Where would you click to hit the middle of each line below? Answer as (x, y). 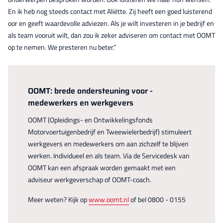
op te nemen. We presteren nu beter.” (62, 47)
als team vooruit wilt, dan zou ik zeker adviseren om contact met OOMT (111, 35)
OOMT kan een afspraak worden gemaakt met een (102, 167)
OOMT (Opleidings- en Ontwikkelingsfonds (90, 119)
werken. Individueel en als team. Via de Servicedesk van (109, 155)
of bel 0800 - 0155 (157, 199)
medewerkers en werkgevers (81, 103)
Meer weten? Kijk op (58, 199)
